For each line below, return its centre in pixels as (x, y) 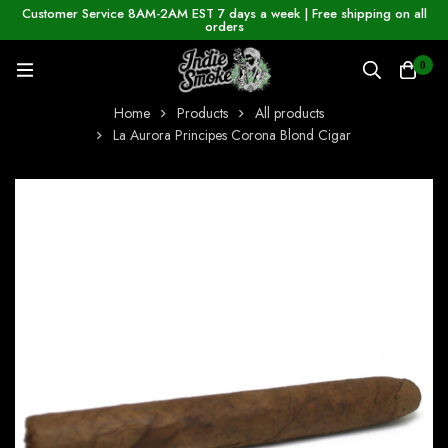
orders (224, 26)
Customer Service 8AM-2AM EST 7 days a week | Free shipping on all (224, 13)
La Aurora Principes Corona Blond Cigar (232, 135)
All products (289, 113)
